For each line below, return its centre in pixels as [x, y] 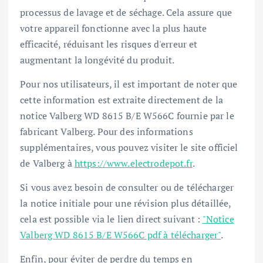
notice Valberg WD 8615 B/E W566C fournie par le [127, 115]
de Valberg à [47, 163]
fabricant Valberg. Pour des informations [107, 131]
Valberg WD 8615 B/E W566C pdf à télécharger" [121, 235]
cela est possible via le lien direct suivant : [111, 219]
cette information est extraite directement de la [122, 100]
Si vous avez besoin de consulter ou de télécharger [127, 187]
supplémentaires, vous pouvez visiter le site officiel [129, 147]
